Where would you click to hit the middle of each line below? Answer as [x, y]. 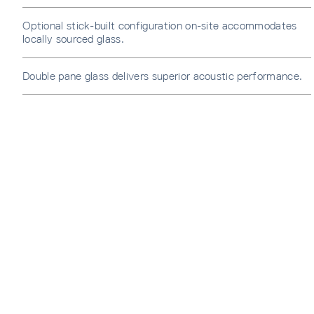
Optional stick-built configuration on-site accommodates [160, 26]
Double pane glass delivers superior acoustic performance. [163, 76]
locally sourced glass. [74, 39]
